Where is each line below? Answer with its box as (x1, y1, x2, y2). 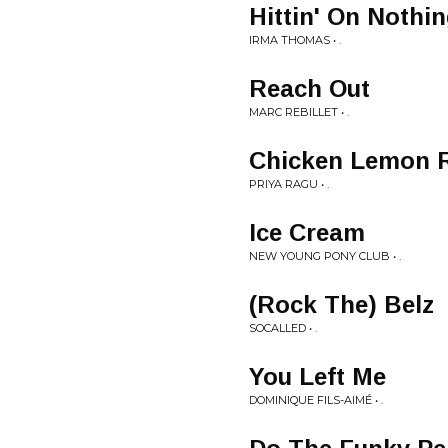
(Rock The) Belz (249, 291, 434, 318)
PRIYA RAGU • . (249, 177, 329, 191)
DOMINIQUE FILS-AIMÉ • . (249, 393, 383, 407)
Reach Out (249, 75, 370, 102)
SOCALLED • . (249, 321, 317, 335)
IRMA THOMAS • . (249, 33, 341, 47)
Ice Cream (249, 219, 365, 246)
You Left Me (249, 363, 386, 390)
